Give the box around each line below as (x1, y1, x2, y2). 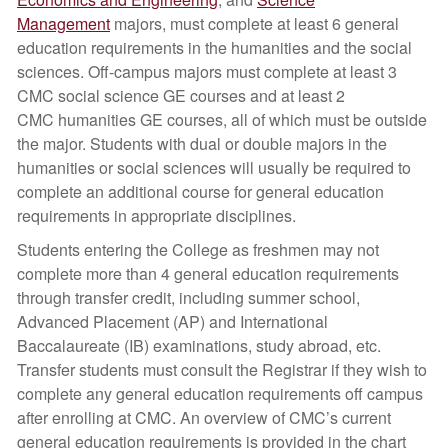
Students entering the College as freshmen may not (17, 238, 379, 261)
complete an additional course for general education (17, 180, 384, 203)
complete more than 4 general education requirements (17, 262, 399, 285)
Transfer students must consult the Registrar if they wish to (17, 358, 427, 381)
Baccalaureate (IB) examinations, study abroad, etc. (17, 334, 381, 357)
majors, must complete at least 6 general (110, 12, 399, 35)
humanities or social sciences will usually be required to (17, 156, 411, 179)
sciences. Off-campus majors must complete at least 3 (17, 60, 397, 83)
